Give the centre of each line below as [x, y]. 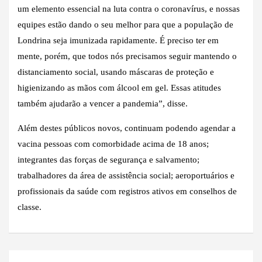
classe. [30, 207]
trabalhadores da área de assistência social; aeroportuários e [126, 175]
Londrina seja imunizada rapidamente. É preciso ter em [118, 40]
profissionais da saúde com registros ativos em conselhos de [127, 191]
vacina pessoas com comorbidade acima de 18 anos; [113, 144]
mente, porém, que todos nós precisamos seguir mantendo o [127, 56]
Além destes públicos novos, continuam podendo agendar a [127, 128]
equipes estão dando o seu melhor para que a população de [125, 24]
